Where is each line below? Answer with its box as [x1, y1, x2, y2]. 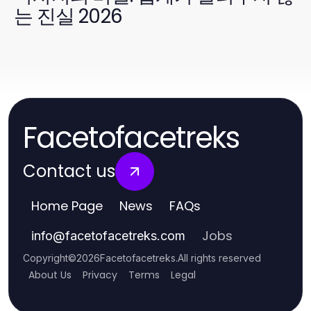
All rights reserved [178, 252, 261, 264]
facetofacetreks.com [65, 228, 185, 244]
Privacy [83, 268, 117, 283]
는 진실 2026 [14, 2, 122, 30]
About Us [28, 268, 72, 283]
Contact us [23, 160, 115, 183]
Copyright [23, 252, 68, 264]
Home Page [31, 197, 103, 215]
